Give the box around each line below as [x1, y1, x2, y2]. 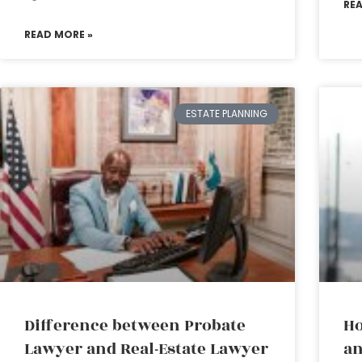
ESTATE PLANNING [185, 107, 267, 121]
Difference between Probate [24, 313, 246, 338]
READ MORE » [24, 27, 93, 41]
